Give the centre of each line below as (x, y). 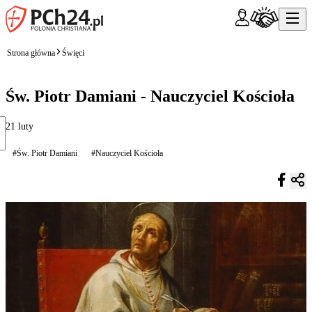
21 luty (19, 126)
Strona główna (31, 53)
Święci (73, 53)
